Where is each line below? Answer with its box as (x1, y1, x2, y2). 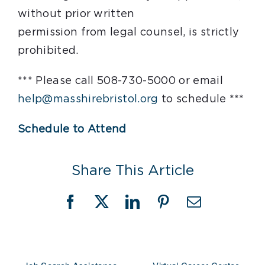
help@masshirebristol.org (18, 94, 159, 105)
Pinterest (162, 201, 215, 215)
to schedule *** (158, 94, 244, 105)
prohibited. (18, 46, 79, 56)
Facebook (69, 201, 127, 215)
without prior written (18, 9, 135, 20)
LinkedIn (131, 201, 186, 215)
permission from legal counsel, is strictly (18, 27, 240, 38)
